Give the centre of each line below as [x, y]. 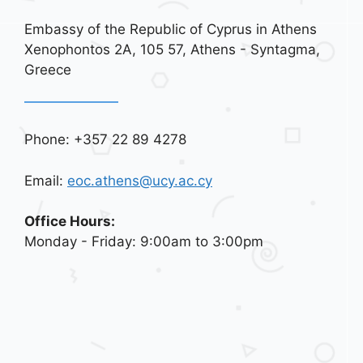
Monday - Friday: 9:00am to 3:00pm [144, 241]
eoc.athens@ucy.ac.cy [140, 180]
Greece [48, 69]
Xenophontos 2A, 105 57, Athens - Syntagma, [172, 49]
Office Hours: [70, 221]
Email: [46, 180]
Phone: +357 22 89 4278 [105, 139]
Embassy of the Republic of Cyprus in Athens [171, 29]
